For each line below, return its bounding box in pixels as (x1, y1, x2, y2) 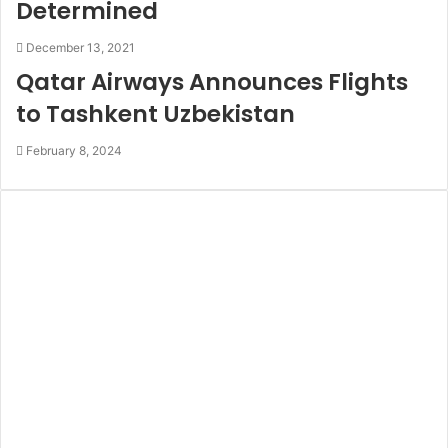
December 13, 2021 (26, 40, 135, 56)
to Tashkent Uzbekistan (16, 98, 295, 131)
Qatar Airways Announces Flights (16, 66, 408, 99)
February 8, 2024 (26, 143, 122, 159)
